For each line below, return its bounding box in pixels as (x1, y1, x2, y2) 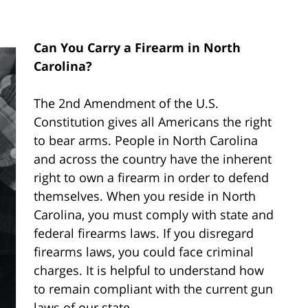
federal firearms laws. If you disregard (34, 224, 254, 241)
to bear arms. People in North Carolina (34, 131, 258, 148)
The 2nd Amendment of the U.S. (34, 94, 219, 111)
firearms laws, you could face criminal (34, 243, 254, 260)
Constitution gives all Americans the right (34, 113, 272, 130)
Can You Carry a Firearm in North (34, 38, 241, 56)
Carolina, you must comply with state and (34, 206, 274, 223)
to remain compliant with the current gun (34, 280, 273, 297)
